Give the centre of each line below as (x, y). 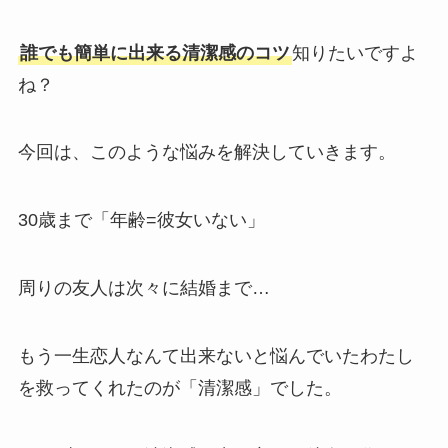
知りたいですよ (354, 52)
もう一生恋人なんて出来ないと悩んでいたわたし (215, 355)
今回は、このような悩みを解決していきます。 (206, 152)
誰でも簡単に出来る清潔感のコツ (154, 52)
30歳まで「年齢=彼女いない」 (141, 220)
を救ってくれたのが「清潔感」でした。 (179, 387)
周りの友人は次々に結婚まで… (143, 288)
